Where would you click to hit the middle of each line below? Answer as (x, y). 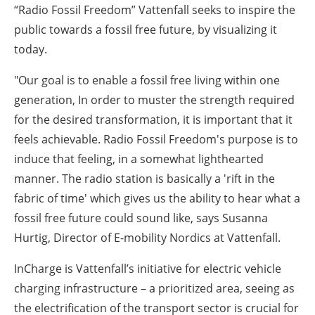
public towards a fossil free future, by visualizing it (146, 29)
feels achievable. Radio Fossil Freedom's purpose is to (156, 139)
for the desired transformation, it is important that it (153, 119)
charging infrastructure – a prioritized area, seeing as (154, 288)
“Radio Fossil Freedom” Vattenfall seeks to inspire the (155, 9)
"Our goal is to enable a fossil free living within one (147, 80)
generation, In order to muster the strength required (154, 99)
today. (31, 49)
